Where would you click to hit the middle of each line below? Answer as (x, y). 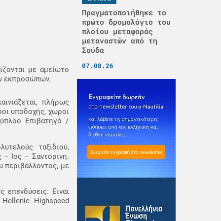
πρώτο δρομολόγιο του (126, 22)
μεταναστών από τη (119, 40)
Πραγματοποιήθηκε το (124, 12)
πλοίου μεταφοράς (117, 31)
